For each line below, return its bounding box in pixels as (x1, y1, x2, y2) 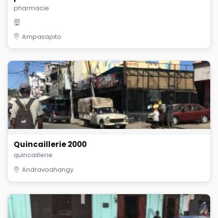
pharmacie (14, 3, 49, 12)
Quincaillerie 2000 (14, 139, 87, 150)
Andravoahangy (22, 165, 73, 174)
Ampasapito (22, 32, 61, 41)
